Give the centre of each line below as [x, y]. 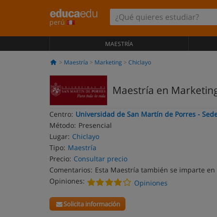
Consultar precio [101, 159]
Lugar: [60, 136]
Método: [63, 125]
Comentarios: [71, 170]
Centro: [61, 114]
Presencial [95, 125]
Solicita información [92, 204]
